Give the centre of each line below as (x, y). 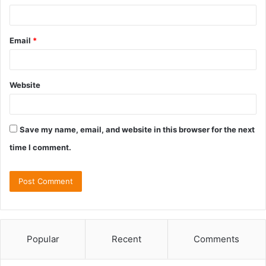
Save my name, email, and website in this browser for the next (137, 129)
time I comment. (40, 147)
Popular (43, 239)
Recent (126, 239)
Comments (217, 239)
